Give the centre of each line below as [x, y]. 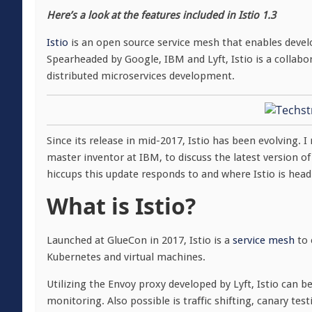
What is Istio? [121, 206]
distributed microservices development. [141, 76]
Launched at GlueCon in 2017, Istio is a [140, 240]
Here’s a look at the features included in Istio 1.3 [161, 15]
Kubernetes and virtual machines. [127, 257]
